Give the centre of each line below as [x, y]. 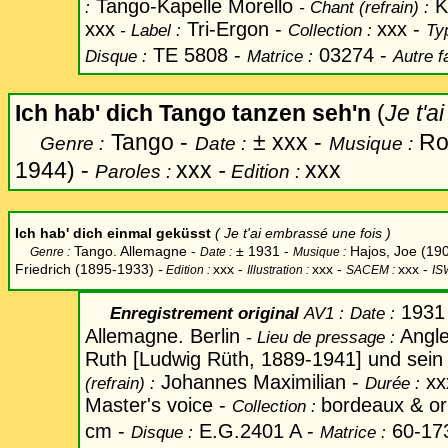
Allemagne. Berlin [165, 336]
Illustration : [279, 270]
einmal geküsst [159, 233]
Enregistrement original [194, 313]
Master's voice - [158, 405]
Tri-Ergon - [234, 29]
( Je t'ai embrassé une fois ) [303, 233]
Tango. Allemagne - [135, 251]
